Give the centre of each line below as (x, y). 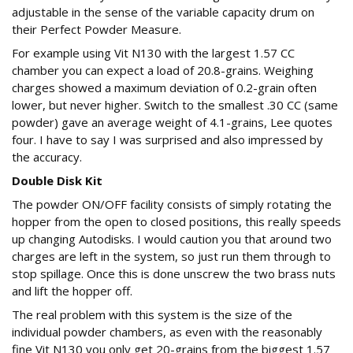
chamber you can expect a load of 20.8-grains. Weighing (163, 71)
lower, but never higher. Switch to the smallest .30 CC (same (175, 105)
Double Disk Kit (57, 181)
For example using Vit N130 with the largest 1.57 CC (153, 53)
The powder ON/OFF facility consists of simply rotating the (172, 204)
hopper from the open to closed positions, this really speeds (176, 222)
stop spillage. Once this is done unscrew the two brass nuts (174, 274)
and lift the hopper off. (72, 291)
